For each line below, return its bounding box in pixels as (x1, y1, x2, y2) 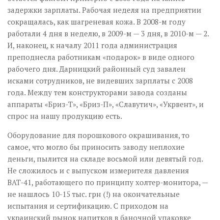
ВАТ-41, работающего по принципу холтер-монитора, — (7, 177, 208, 188)
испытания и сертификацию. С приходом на (7, 201, 168, 211)
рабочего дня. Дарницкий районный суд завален (7, 64, 186, 74)
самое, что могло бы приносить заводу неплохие (7, 142, 185, 152)
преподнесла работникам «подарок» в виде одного (7, 52, 194, 62)
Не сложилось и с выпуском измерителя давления (7, 165, 189, 176)
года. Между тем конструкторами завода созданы (7, 87, 187, 98)
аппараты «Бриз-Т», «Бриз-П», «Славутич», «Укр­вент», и (7, 99, 204, 110)
